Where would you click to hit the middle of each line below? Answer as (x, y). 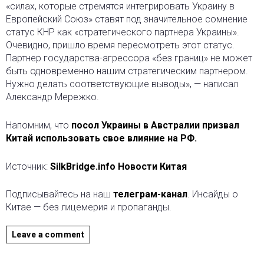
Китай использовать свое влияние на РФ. (101, 138)
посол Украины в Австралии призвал (155, 126)
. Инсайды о (213, 194)
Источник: (28, 167)
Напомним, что (39, 126)
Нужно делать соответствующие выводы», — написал (122, 84)
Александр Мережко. (52, 97)
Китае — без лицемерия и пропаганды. (89, 207)
